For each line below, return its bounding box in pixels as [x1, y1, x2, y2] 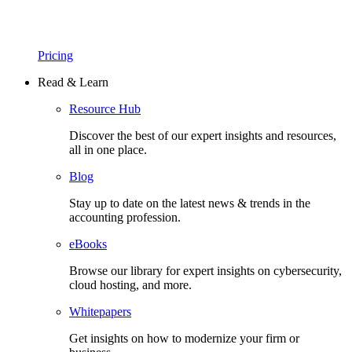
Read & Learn [38, 75, 108, 89]
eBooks [69, 237, 107, 251]
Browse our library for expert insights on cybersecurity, [69, 264, 342, 277]
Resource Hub [69, 102, 141, 115]
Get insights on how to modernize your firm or [69, 332, 299, 345]
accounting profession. [69, 211, 181, 224]
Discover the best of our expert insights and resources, [69, 129, 336, 142]
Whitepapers [69, 305, 131, 318]
